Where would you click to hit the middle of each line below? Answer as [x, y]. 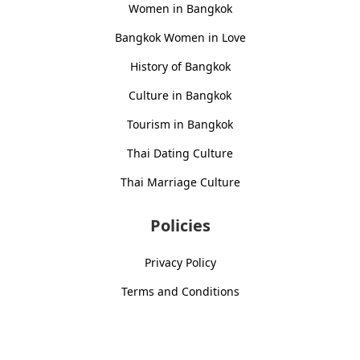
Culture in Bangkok [180, 96]
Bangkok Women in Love [180, 38]
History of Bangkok [180, 67]
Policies [180, 226]
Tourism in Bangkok [180, 125]
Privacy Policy [180, 263]
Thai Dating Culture [180, 153]
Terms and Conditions [180, 292]
